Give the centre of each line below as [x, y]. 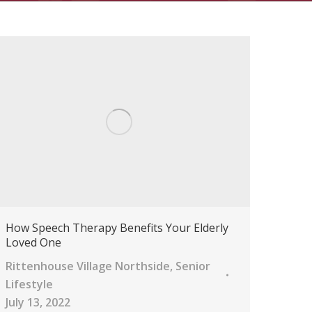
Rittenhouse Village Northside [88, 266]
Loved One [33, 242]
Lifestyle [29, 284]
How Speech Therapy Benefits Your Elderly [117, 227]
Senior [193, 266]
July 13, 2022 [38, 302]
